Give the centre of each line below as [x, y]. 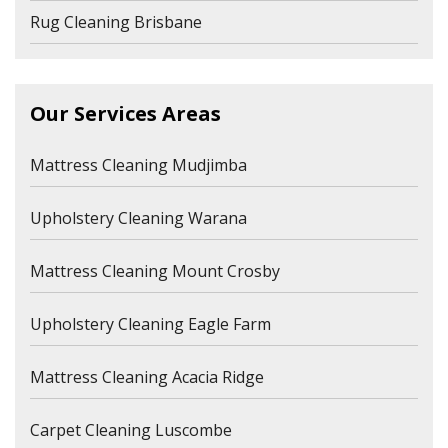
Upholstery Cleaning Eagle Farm [150, 324]
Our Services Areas [125, 114]
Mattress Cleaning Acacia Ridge [147, 377]
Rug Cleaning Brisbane [116, 22]
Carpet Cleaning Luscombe [131, 430]
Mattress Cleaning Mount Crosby [155, 271]
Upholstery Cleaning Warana [138, 218]
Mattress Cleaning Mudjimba [138, 165]
